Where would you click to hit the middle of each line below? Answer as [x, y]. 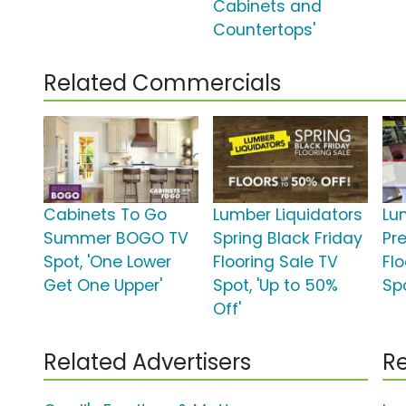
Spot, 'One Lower [107, 262]
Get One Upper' [103, 286]
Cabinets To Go [105, 215]
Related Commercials [162, 83]
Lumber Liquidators [288, 215]
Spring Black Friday [288, 239]
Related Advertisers [147, 362]
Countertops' [265, 30]
